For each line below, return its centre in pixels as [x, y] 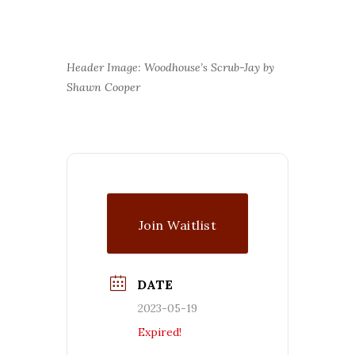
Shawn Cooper [103, 87]
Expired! [160, 332]
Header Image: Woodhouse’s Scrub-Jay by [170, 67]
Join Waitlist [177, 225]
